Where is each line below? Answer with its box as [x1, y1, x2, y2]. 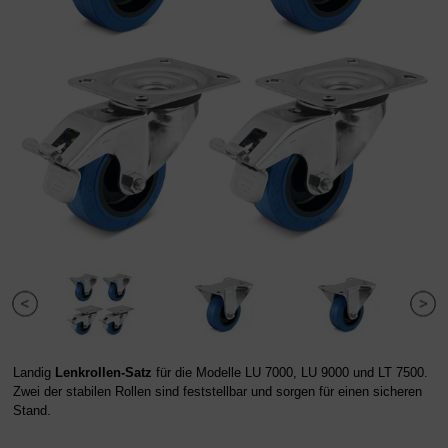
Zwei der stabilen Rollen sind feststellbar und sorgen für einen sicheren [13, 383, 422, 399]
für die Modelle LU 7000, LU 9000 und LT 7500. [152, 364, 428, 380]
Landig [13, 364, 55, 380]
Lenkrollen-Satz [55, 364, 152, 380]
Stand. [13, 402, 51, 418]
